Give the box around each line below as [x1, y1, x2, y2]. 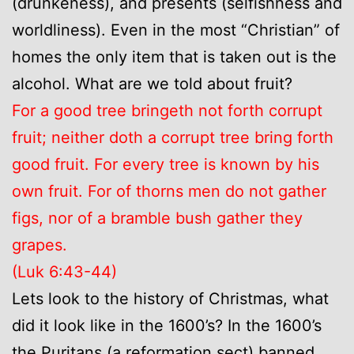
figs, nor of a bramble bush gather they [12, 208, 303, 228]
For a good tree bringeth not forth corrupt [12, 100, 322, 120]
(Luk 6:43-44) [12, 262, 117, 281]
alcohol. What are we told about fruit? [12, 73, 292, 93]
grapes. [12, 235, 67, 254]
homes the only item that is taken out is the [12, 47, 337, 66]
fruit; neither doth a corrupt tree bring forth [12, 127, 333, 147]
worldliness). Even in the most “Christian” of [12, 20, 340, 40]
